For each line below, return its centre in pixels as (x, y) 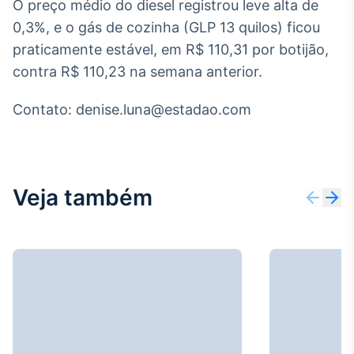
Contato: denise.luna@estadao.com (132, 109)
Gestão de (210, 256)
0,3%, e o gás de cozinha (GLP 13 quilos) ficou (166, 27)
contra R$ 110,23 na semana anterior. (137, 72)
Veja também (83, 198)
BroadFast (210, 138)
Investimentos (210, 275)
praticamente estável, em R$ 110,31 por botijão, (171, 49)
